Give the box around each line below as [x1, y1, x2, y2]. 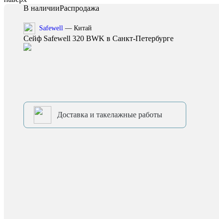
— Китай [63, 24, 92, 32]
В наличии [23, 4, 60, 12]
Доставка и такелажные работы [57, 110, 162, 119]
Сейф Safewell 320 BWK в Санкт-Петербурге [23, 34, 174, 43]
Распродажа [60, 4, 99, 12]
